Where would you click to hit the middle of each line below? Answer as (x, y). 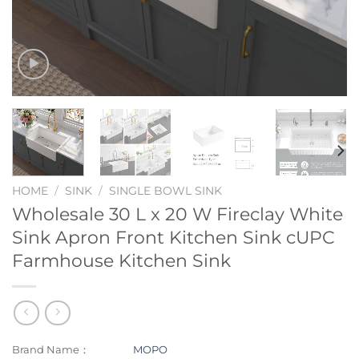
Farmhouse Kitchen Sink (121, 260)
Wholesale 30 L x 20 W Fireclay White (177, 214)
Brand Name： (51, 350)
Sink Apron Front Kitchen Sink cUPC (173, 237)
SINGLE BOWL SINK (166, 190)
